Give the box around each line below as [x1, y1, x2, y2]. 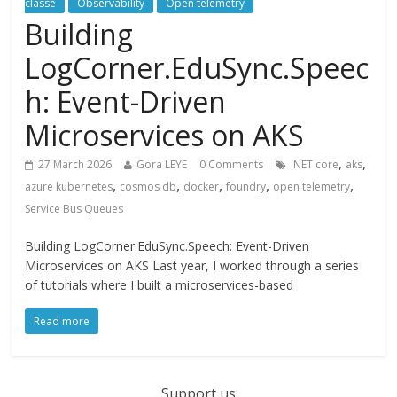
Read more [34, 314, 90, 329]
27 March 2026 [38, 157, 113, 172]
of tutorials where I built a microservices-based [25, 276, 294, 293]
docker [183, 179, 220, 194]
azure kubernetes [25, 179, 113, 194]
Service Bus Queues [25, 201, 124, 216]
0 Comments [199, 157, 264, 172]
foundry [226, 179, 267, 194]
